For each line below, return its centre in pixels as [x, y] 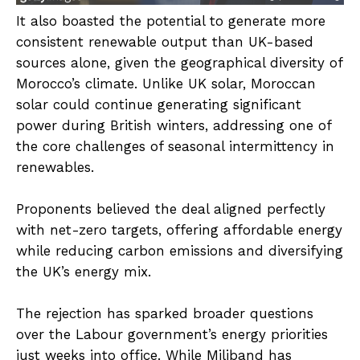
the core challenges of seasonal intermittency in [175, 146]
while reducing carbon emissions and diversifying [180, 250]
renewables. [55, 167]
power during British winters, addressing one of [174, 125]
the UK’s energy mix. [84, 271]
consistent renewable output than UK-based [165, 41]
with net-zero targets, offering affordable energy [179, 229]
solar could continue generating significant [159, 104]
